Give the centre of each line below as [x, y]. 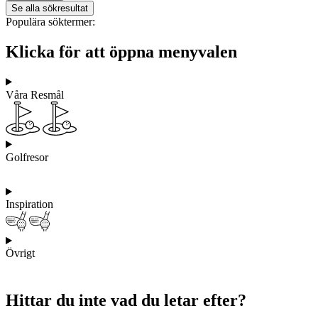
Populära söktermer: [50, 21]
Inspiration [29, 204]
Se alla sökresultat [50, 8]
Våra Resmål [35, 94]
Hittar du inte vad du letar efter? [126, 301]
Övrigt [20, 253]
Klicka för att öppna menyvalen [121, 51]
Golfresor [27, 157]
